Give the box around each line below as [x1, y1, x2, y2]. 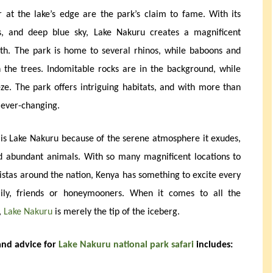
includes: [194, 240, 233, 250]
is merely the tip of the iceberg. [52, 207, 180, 218]
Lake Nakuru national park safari [58, 240, 194, 250]
